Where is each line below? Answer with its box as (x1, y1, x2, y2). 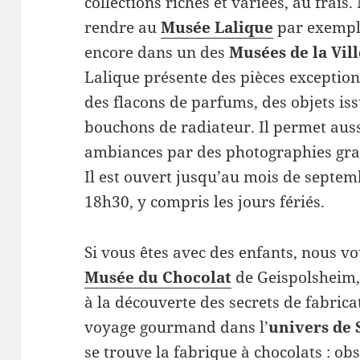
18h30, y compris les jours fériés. (84, 190, 325, 212)
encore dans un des (84, 41, 230, 63)
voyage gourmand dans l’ (84, 316, 269, 337)
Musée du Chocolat (84, 266, 232, 288)
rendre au (84, 16, 162, 38)
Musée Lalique (161, 16, 274, 38)
